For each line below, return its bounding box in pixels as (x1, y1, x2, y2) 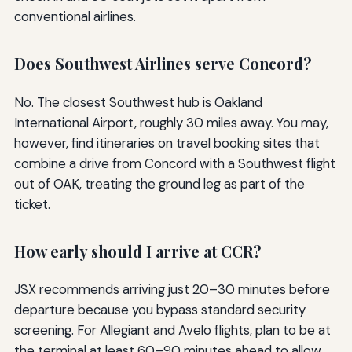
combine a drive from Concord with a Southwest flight (13, 154, 335, 172)
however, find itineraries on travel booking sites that (13, 134, 320, 152)
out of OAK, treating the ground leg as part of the (13, 174, 305, 192)
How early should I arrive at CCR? (13, 240, 262, 262)
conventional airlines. (13, 8, 136, 26)
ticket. (13, 195, 50, 213)
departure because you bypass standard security (13, 301, 306, 319)
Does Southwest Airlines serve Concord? (13, 53, 312, 75)
